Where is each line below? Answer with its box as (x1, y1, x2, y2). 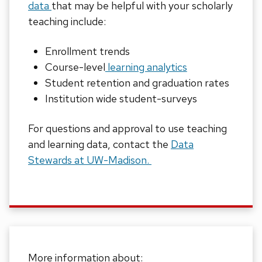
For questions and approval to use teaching (28, 122, 227, 136)
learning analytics (105, 60, 187, 74)
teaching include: (28, 15, 108, 29)
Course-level (44, 60, 105, 74)
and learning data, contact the (28, 137, 171, 151)
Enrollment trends (44, 44, 130, 58)
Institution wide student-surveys (44, 92, 197, 106)
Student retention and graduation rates (44, 76, 229, 90)
